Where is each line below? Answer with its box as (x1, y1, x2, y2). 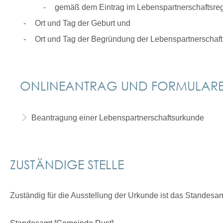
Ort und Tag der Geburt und (35, 19, 130, 27)
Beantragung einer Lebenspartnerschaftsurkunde (31, 113, 204, 122)
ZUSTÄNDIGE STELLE (10, 156, 124, 172)
